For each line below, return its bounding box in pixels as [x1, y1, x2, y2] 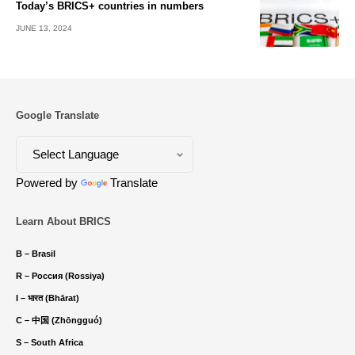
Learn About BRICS [16, 216, 111, 228]
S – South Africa [16, 338, 83, 348]
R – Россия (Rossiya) [16, 271, 105, 281]
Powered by [16, 176, 81, 190]
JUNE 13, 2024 [16, 24, 72, 33]
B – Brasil [16, 249, 55, 259]
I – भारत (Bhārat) [16, 293, 79, 303]
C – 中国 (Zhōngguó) [16, 315, 102, 326]
